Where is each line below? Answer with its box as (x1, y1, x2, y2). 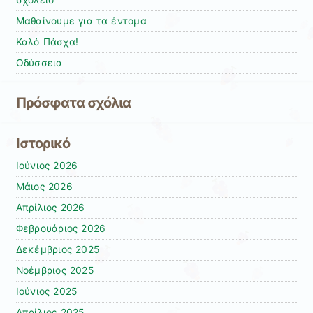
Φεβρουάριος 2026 (15, 223, 106, 235)
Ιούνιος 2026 (15, 160, 78, 172)
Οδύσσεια (15, 57, 63, 69)
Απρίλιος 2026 (15, 202, 85, 214)
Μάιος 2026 (15, 181, 73, 193)
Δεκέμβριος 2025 (15, 244, 100, 256)
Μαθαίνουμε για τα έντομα (15, 15, 147, 27)
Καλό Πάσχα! (15, 36, 79, 48)
